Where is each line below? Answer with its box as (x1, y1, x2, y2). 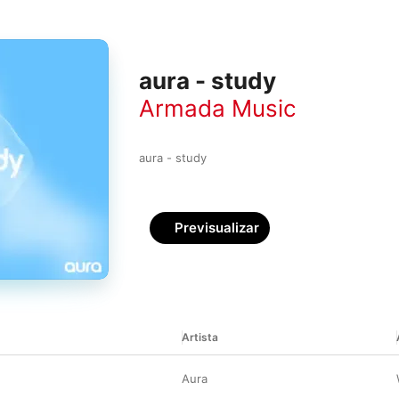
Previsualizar (175, 219, 259, 236)
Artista (182, 330, 218, 344)
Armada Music (139, 94, 297, 122)
